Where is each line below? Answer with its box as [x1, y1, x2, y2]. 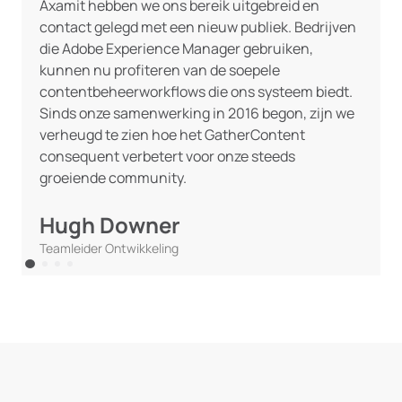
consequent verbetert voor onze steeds [39, 146, 295, 166]
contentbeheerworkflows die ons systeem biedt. [39, 82, 353, 101]
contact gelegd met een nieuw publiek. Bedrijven [39, 17, 356, 37]
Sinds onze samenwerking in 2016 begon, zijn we [39, 103, 354, 123]
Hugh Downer [39, 210, 180, 240]
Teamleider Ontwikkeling [39, 240, 179, 257]
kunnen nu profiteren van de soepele [39, 60, 280, 80]
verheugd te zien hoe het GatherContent [39, 125, 305, 144]
